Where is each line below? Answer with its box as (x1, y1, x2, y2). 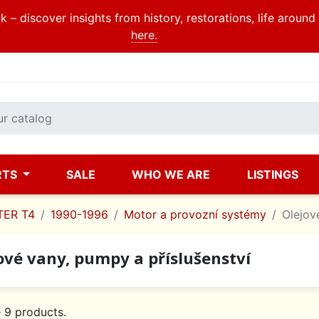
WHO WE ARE (132, 167, 211, 182)
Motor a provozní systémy (124, 207, 266, 221)
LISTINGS (246, 167, 298, 182)
